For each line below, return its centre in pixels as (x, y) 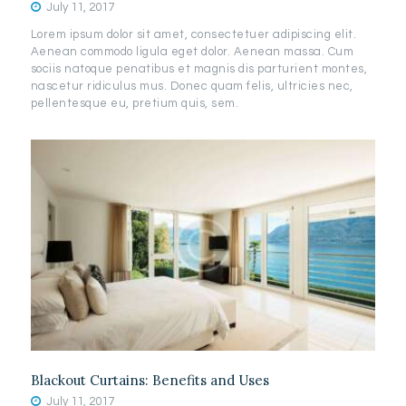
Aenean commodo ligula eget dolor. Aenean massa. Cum (192, 51)
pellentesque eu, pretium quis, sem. (135, 103)
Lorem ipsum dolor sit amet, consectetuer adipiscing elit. (193, 34)
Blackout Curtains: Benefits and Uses (150, 380)
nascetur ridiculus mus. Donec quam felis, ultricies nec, (192, 86)
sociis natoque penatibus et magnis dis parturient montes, (199, 68)
